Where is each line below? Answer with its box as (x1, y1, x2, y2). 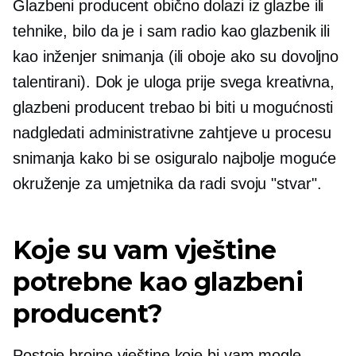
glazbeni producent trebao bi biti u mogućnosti (13, 99, 334, 116)
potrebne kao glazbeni (13, 266, 304, 297)
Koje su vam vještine (13, 234, 277, 265)
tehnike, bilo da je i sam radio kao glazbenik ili (13, 22, 331, 40)
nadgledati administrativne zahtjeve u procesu (13, 124, 331, 141)
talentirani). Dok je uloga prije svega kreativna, (13, 73, 335, 91)
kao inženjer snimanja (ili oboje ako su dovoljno (13, 48, 339, 65)
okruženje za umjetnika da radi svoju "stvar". (13, 175, 322, 192)
